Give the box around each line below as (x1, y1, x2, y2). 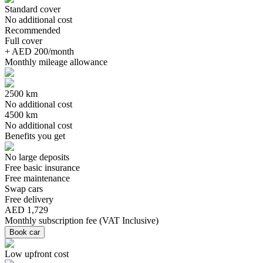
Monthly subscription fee (5, 215, 97, 225)
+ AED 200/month (5, 46, 74, 56)
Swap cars (5, 183, 43, 194)
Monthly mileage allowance (5, 56, 107, 67)
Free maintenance (5, 173, 70, 183)
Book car (9, 227, 40, 237)
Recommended (5, 25, 60, 35)
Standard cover (5, 4, 60, 14)
